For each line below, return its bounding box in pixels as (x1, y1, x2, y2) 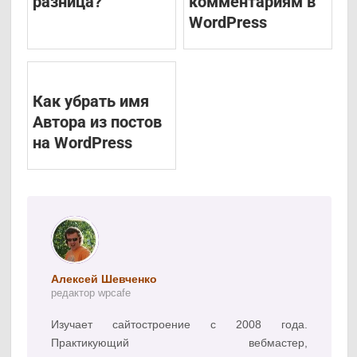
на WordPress (33, 133, 133, 153)
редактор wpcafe (51, 287, 131, 300)
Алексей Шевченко (51, 273, 158, 286)
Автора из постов (33, 112, 163, 132)
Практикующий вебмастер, (51, 336, 308, 350)
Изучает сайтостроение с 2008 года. (51, 318, 308, 331)
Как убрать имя (33, 92, 150, 112)
